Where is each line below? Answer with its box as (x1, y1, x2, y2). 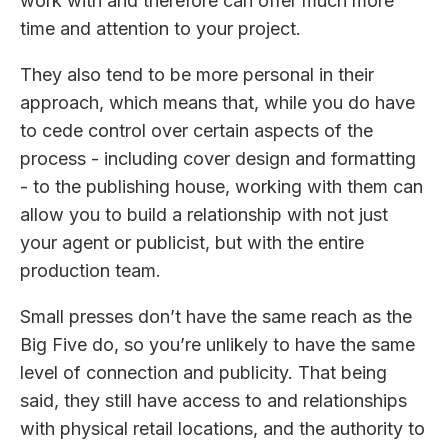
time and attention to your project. (20, 18, 306, 40)
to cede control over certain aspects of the (20, 120, 373, 142)
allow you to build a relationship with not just (20, 204, 388, 226)
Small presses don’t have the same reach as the (20, 306, 412, 328)
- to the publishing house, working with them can (20, 176, 423, 198)
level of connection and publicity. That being (20, 362, 387, 384)
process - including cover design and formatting (20, 148, 416, 170)
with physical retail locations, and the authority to (20, 418, 425, 440)
